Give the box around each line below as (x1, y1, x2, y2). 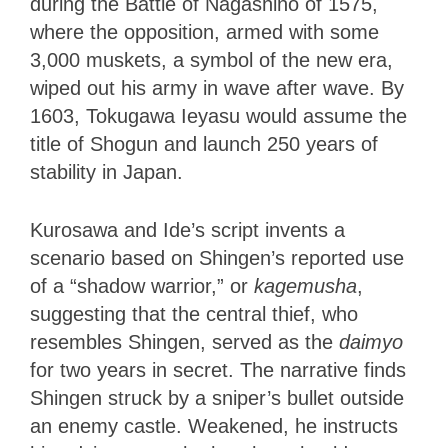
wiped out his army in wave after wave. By (30, 77, 404, 100)
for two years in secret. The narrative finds (30, 359, 406, 382)
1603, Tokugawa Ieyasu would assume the (30, 105, 407, 128)
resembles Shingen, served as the (30, 331, 339, 354)
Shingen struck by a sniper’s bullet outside (30, 387, 404, 410)
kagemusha (254, 275, 357, 298)
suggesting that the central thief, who (30, 303, 358, 326)
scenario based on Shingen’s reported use (30, 247, 404, 270)
